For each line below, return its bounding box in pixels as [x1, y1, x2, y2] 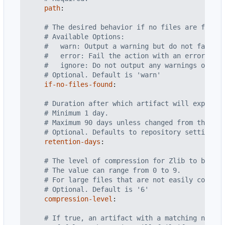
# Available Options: [44, 33, 125, 41]
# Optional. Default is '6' [44, 185, 149, 194]
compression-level [44, 195, 113, 203]
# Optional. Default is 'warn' [44, 71, 161, 79]
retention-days [44, 138, 100, 146]
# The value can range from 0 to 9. [44, 166, 181, 175]
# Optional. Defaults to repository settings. [44, 128, 221, 137]
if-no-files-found [44, 80, 113, 89]
